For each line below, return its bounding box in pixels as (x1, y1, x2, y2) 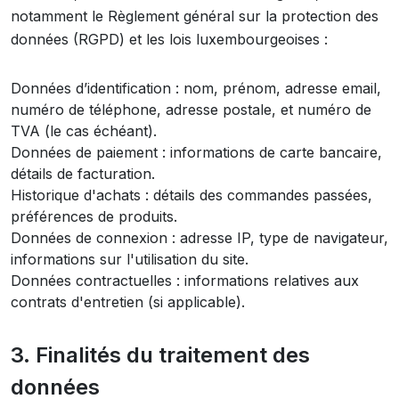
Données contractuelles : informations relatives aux (11, 272, 359, 289)
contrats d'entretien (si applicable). (11, 293, 245, 311)
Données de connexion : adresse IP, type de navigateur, (11, 229, 388, 247)
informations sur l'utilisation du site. (11, 250, 248, 268)
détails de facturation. (11, 165, 155, 183)
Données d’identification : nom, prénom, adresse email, (11, 79, 381, 97)
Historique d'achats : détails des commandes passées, (11, 186, 372, 204)
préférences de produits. (11, 208, 177, 225)
